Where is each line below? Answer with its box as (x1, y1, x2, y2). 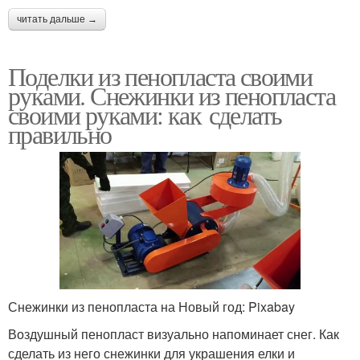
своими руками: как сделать (8, 96, 282, 132)
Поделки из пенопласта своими (8, 58, 313, 93)
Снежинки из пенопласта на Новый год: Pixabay (8, 297, 295, 317)
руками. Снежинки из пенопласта (8, 77, 335, 112)
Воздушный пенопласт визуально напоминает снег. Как (8, 325, 339, 344)
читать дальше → (17, 13, 97, 25)
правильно (8, 116, 112, 151)
